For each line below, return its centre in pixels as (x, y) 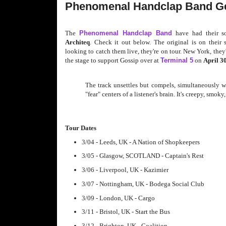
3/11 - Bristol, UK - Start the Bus (126, 212)
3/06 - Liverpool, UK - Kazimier (125, 170)
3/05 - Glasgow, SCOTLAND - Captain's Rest (143, 156)
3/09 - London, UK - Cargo (118, 198)
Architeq (77, 42)
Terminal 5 (177, 60)
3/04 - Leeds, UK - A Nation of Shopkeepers (140, 142)
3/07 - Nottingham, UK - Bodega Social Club (143, 184)
